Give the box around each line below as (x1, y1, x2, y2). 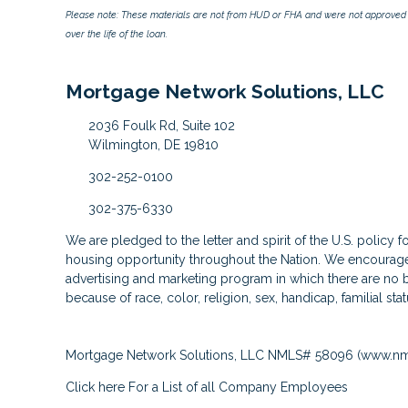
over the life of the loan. (66, 27, 168, 39)
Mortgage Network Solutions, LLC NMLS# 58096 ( (66, 347, 361, 362)
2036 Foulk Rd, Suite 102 (87, 117, 235, 133)
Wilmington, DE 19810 (87, 137, 219, 152)
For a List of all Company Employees (125, 379, 348, 394)
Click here (66, 379, 125, 394)
